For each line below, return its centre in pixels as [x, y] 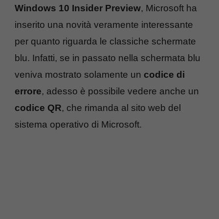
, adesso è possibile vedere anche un [120, 91]
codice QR [38, 108]
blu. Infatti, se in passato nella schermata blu [108, 58]
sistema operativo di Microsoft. [78, 124]
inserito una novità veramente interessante [104, 24]
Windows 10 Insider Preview [78, 8]
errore [28, 91]
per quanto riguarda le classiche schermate [105, 41]
